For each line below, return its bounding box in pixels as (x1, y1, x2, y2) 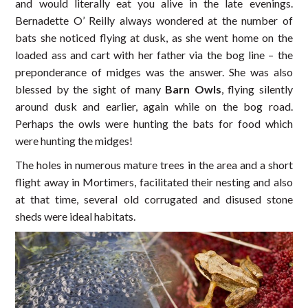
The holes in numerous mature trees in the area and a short (15, 158, 293, 172)
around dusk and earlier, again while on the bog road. (15, 100, 293, 113)
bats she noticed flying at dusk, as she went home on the (15, 31, 293, 45)
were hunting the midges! (15, 134, 133, 148)
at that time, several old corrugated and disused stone (15, 192, 293, 206)
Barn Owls (165, 82, 221, 96)
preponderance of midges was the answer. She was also (15, 65, 293, 79)
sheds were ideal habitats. (15, 210, 136, 223)
